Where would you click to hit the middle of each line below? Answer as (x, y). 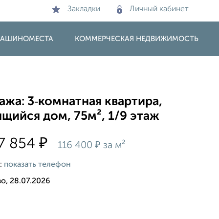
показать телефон (38, 164)
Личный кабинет (159, 9)
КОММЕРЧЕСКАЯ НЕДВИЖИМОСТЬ (137, 39)
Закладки (84, 9)
